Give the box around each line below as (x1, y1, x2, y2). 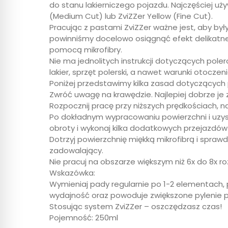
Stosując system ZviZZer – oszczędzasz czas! (49, 201, 222, 212)
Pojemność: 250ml (49, 212, 118, 223)
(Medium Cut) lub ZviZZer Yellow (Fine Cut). (49, 10, 213, 21)
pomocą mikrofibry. (49, 44, 122, 55)
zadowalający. (49, 145, 103, 156)
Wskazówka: (49, 167, 95, 178)
